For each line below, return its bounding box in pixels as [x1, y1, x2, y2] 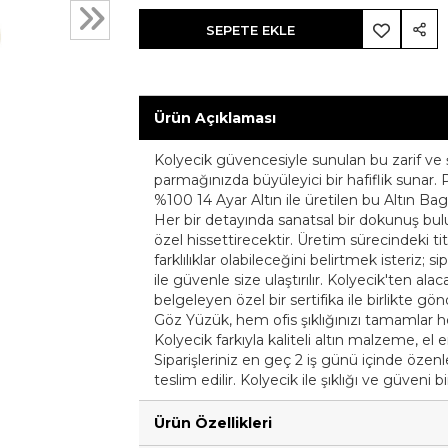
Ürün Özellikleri [154, 414, 272, 432]
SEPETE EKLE [206, 22, 296, 38]
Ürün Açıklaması [154, 109, 276, 127]
